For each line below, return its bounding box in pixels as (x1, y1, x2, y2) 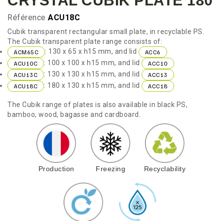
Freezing (96, 165, 125, 173)
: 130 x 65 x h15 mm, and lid (45, 47, 139, 56)
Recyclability (144, 165, 186, 173)
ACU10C (14, 59, 37, 67)
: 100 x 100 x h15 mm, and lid (44, 59, 142, 67)
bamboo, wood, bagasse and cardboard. (7, 110, 141, 118)
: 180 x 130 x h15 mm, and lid (44, 81, 142, 90)
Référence (7, 13, 46, 22)
